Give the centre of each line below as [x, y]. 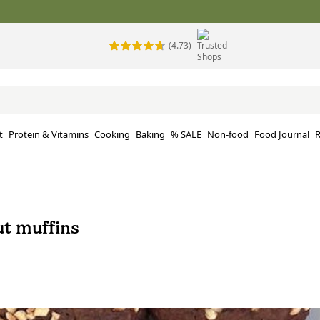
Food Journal [282, 135]
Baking [150, 135]
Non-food [228, 135]
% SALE [186, 135]
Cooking [112, 135]
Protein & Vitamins [49, 135]
